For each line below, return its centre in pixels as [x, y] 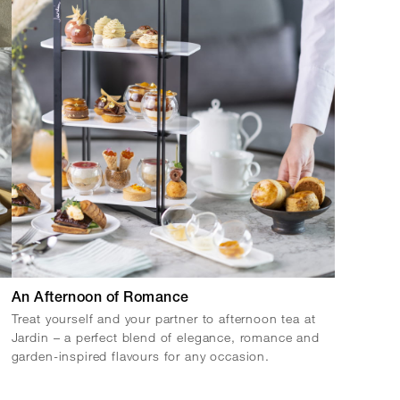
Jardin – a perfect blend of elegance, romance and [165, 337]
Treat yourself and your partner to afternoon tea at [163, 318]
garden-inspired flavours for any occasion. [140, 355]
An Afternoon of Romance [100, 299]
